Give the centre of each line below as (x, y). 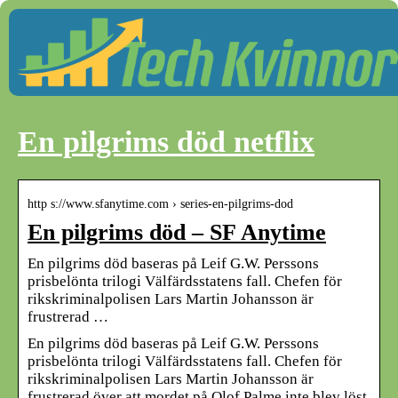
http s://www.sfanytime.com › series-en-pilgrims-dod (160, 203)
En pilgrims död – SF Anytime (177, 232)
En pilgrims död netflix (166, 142)
